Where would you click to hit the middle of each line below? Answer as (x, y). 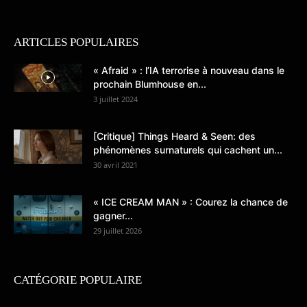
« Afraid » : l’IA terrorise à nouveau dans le (189, 70)
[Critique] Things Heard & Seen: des (174, 136)
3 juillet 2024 (115, 99)
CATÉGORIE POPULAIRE (78, 280)
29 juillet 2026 (118, 230)
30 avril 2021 (115, 164)
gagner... (113, 215)
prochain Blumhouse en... (150, 84)
